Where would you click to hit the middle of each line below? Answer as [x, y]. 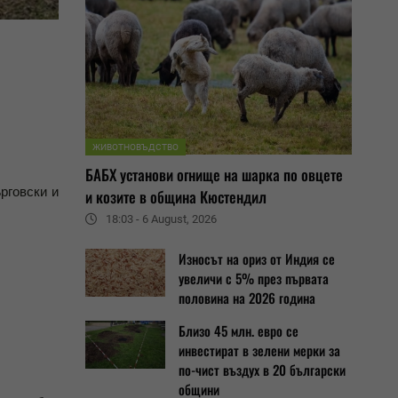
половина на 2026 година [247, 298]
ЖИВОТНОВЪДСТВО [135, 147]
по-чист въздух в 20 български [262, 370]
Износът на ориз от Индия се [257, 259]
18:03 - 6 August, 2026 [161, 219]
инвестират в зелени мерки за [259, 350]
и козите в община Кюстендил [176, 197]
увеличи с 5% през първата [254, 278]
